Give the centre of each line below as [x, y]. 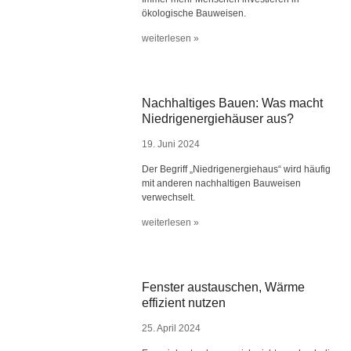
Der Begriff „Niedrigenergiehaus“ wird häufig [237, 169]
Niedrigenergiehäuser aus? [218, 119]
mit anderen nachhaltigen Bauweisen [222, 183]
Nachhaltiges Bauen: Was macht [233, 103]
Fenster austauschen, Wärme [224, 287]
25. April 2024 [172, 328]
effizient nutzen [184, 303]
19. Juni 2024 [171, 144]
